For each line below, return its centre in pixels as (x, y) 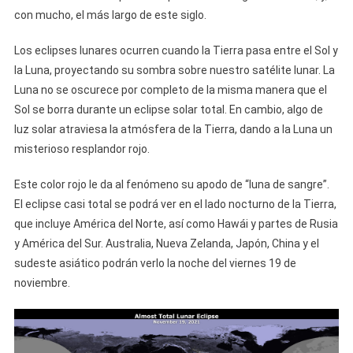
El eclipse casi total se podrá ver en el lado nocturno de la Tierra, (175, 204)
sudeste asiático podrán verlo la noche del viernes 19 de (155, 263)
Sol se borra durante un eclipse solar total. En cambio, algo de (168, 110)
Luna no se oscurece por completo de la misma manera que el (170, 90)
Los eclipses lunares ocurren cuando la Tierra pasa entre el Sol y (176, 50)
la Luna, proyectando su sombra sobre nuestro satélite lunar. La (174, 70)
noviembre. (42, 283)
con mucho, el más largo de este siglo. (110, 15)
